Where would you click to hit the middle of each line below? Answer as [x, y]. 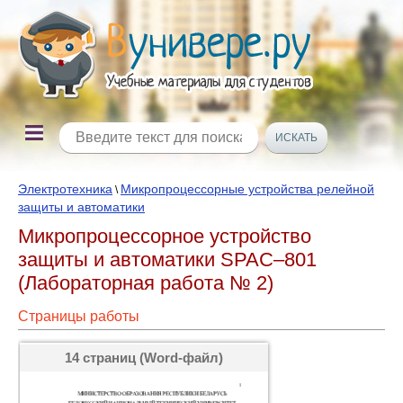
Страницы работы [79, 316]
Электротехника [65, 189]
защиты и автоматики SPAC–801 [167, 260]
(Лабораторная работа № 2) [146, 283]
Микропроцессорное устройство [165, 236]
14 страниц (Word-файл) [144, 358]
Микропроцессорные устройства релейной [247, 189]
